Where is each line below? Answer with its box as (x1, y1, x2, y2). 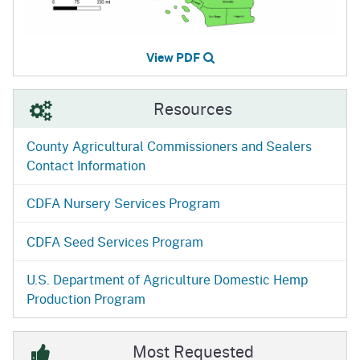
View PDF (145, 47, 200, 66)
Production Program (27, 289, 145, 309)
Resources (153, 97, 232, 121)
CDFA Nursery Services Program (27, 194, 220, 213)
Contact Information (27, 156, 145, 175)
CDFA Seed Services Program (27, 231, 203, 251)
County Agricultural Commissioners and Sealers (27, 137, 312, 156)
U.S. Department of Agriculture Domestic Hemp (27, 270, 308, 289)
